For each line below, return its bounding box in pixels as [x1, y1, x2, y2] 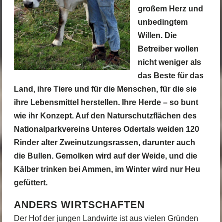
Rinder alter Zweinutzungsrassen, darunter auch [13, 138, 195, 147]
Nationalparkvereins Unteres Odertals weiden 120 [13, 124, 199, 133]
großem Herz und [137, 4, 203, 13]
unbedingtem [137, 17, 188, 26]
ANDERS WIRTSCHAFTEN [13, 199, 145, 210]
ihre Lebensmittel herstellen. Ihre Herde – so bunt [13, 98, 198, 107]
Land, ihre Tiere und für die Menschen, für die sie [13, 84, 197, 93]
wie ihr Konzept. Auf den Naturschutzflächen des [13, 111, 197, 120]
